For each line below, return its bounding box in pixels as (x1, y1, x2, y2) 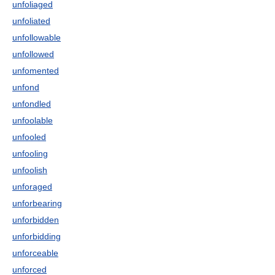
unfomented (12, 66, 59, 76)
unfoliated (12, 16, 50, 26)
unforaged (12, 182, 52, 192)
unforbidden (12, 215, 59, 225)
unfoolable (12, 115, 53, 125)
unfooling (12, 149, 48, 158)
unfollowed (12, 49, 54, 59)
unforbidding (12, 231, 61, 241)
